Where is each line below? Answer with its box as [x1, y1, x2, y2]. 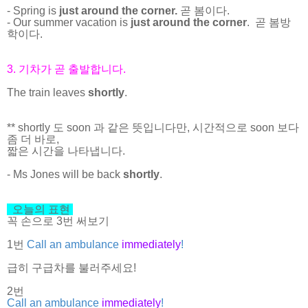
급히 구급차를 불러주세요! [7, 261, 136, 274]
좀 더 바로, [7, 133, 59, 145]
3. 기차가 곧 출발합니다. [7, 63, 126, 75]
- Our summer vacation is [7, 16, 131, 28]
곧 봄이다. [177, 4, 230, 16]
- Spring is [7, 4, 59, 16]
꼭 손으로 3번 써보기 [7, 214, 109, 227]
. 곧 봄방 [247, 16, 291, 28]
